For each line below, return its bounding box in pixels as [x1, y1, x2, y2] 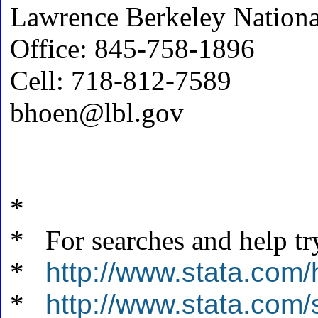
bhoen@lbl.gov [10, 97, 184, 128]
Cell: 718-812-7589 [10, 65, 231, 96]
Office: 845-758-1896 [10, 33, 255, 64]
